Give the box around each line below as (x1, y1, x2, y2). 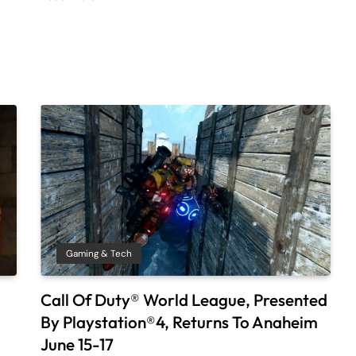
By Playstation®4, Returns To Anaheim (41, 311, 319, 333)
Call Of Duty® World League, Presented (41, 289, 328, 311)
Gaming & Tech (66, 247, 133, 261)
